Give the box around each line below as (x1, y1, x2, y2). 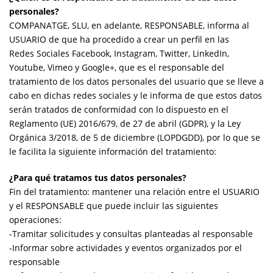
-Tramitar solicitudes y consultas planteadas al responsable (9, 227, 253, 239)
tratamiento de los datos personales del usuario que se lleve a (9, 75, 264, 87)
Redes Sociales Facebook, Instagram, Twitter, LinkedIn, (9, 47, 229, 59)
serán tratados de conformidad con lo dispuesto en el (9, 103, 229, 115)
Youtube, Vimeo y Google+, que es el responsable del (9, 61, 224, 73)
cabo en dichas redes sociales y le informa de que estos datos (9, 89, 262, 101)
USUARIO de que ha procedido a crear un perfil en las (9, 33, 229, 45)
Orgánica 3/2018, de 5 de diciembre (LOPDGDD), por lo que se (9, 131, 260, 143)
